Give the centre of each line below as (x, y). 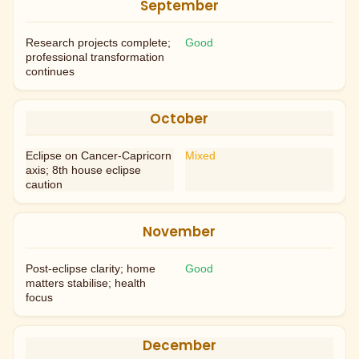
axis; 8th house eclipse (84, 170)
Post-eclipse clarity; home (91, 269)
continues (50, 71)
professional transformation (95, 56)
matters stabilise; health (86, 283)
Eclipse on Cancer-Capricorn (99, 156)
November (179, 232)
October (179, 119)
